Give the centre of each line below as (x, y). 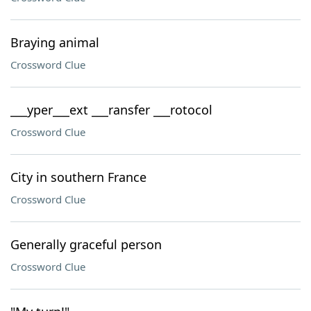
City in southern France (78, 177)
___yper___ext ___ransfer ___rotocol (111, 110)
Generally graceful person (86, 244)
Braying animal (55, 42)
